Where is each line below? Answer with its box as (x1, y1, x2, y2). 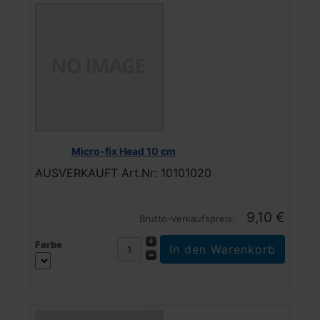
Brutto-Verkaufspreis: (139, 212, 238, 224)
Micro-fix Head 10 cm (71, 144, 176, 157)
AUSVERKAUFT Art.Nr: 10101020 (35, 165, 211, 180)
